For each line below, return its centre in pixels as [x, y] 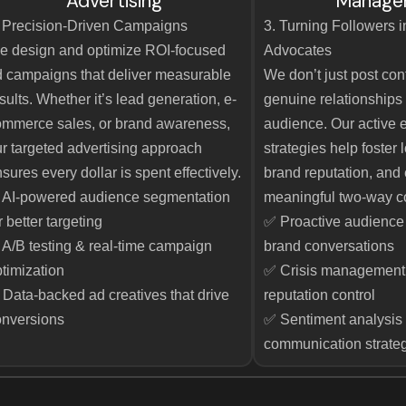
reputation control [320, 295]
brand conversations [329, 246]
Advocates [298, 50]
